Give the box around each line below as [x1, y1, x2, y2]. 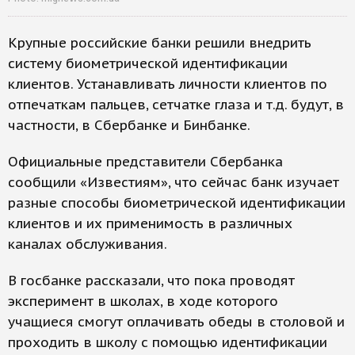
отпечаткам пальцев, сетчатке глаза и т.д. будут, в [8, 96, 344, 114]
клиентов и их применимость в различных [8, 215, 292, 233]
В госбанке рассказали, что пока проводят [8, 272, 295, 290]
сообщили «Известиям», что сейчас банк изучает [8, 174, 339, 192]
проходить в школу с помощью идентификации [8, 334, 327, 352]
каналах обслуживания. [8, 235, 167, 254]
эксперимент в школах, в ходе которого [8, 292, 278, 311]
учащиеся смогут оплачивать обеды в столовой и [8, 313, 345, 331]
